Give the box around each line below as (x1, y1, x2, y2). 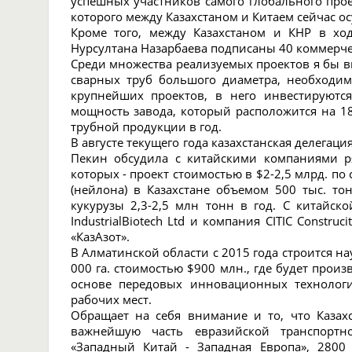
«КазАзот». (70, 229, 130, 244)
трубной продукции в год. (70, 119, 222, 134)
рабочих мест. (70, 291, 152, 307)
